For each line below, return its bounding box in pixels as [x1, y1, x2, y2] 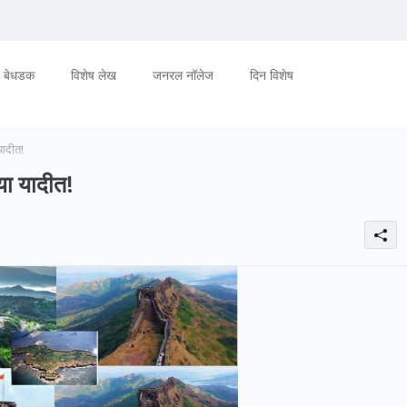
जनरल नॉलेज [152, 67, 213, 83]
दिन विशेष [249, 67, 293, 83]
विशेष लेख [70, 67, 116, 83]
